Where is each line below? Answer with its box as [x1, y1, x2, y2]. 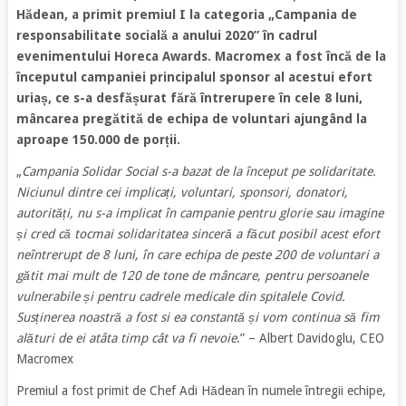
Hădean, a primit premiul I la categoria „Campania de [15, 7, 357, 22]
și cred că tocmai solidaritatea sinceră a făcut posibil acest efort [15, 227, 380, 241]
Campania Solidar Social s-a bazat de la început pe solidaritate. [21, 164, 376, 179]
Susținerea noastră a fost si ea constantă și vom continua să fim [15, 310, 380, 324]
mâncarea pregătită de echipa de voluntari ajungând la [15, 111, 367, 126]
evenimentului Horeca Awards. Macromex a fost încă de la [15, 49, 386, 63]
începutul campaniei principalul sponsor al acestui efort [15, 70, 372, 84]
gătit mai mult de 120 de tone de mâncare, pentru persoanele [15, 268, 368, 283]
